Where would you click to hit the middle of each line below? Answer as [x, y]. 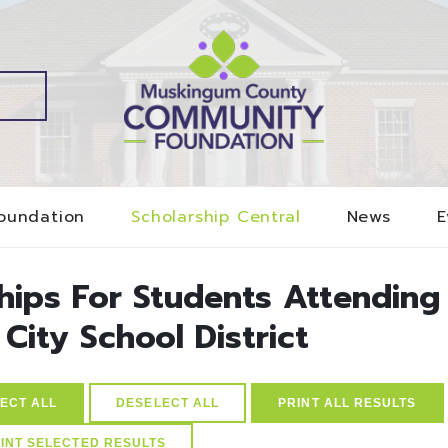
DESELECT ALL [168, 403]
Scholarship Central [216, 217]
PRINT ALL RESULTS [347, 403]
